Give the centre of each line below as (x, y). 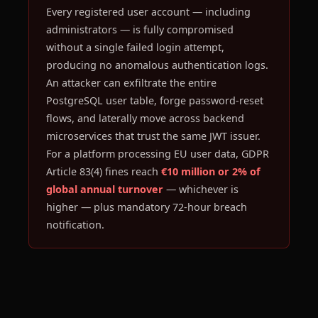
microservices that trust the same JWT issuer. (153, 136)
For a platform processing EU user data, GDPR (158, 154)
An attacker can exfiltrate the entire (131, 83)
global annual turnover (105, 189)
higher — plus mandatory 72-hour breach (147, 207)
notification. (75, 225)
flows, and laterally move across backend (145, 118)
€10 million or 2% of (211, 171)
